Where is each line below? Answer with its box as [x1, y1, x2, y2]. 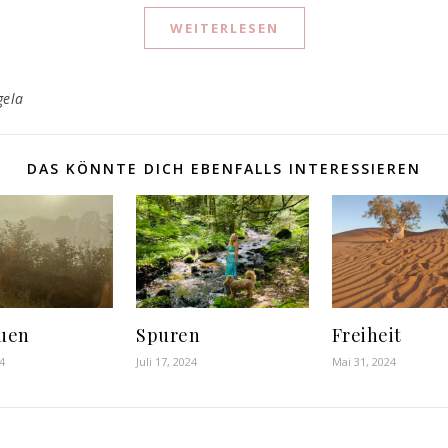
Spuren [136, 323, 201, 348]
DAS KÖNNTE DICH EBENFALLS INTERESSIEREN [27, 158, 421, 178]
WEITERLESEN [169, 18, 279, 37]
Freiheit [331, 323, 402, 348]
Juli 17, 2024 [136, 354, 198, 370]
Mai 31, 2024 [331, 354, 396, 370]
